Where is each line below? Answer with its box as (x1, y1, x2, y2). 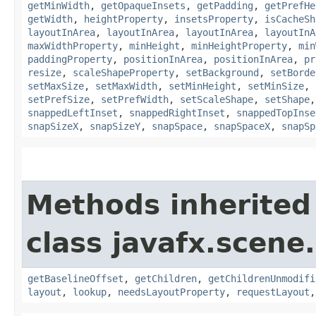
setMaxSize (28, 80, 84, 92)
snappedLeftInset (28, 107, 118, 119)
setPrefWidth (101, 93, 169, 105)
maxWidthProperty (28, 39, 118, 51)
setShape (265, 93, 310, 105)
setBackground (186, 66, 259, 78)
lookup (73, 286, 107, 298)
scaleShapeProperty (73, 66, 174, 78)
